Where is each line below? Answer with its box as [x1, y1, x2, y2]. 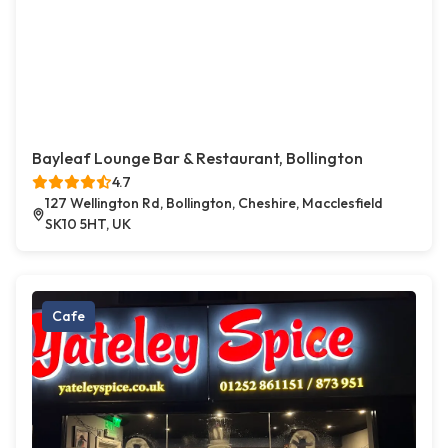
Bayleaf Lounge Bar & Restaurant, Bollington [32, 148, 363, 169]
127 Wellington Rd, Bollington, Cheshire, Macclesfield [45, 194, 384, 213]
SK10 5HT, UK [45, 215, 132, 234]
